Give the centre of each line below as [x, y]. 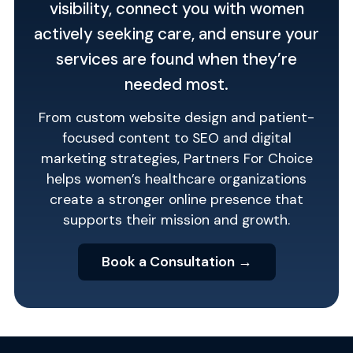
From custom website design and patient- [176, 118]
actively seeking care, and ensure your [176, 33]
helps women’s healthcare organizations [176, 179]
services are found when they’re [176, 58]
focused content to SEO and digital [176, 138]
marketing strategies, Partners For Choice [176, 159]
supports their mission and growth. [176, 220]
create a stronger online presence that [176, 200]
